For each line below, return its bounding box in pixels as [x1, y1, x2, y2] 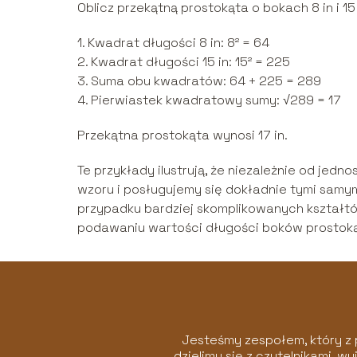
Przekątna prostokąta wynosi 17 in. [77, 126, 288, 143]
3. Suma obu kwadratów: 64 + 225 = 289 [77, 72, 321, 89]
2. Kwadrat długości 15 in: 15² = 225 [77, 53, 290, 70]
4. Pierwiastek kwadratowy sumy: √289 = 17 [77, 91, 341, 108]
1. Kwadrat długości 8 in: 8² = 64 [77, 33, 269, 51]
